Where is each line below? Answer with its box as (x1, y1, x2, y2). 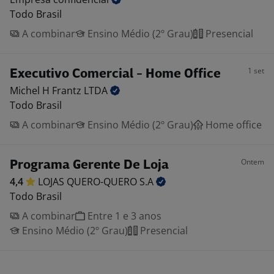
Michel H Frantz (10, 84, 84, 97)
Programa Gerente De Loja (10, 159, 169, 172)
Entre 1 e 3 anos (85, 209, 161, 223)
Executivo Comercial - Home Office (10, 68, 221, 81)
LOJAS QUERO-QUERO (38, 175, 139, 188)
